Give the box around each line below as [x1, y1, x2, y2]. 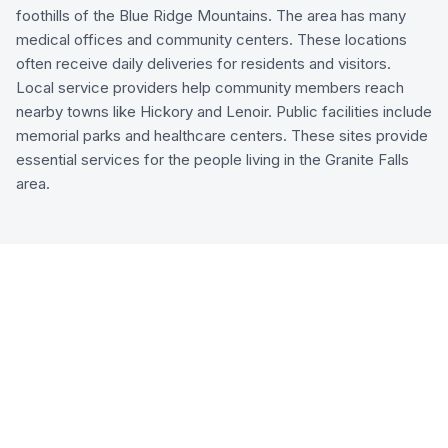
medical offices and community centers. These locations [16, 30, 407, 49]
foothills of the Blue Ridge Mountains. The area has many [16, 6, 406, 25]
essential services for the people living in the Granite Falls [16, 150, 409, 169]
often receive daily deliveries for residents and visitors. [16, 54, 391, 73]
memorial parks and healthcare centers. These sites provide [16, 126, 428, 145]
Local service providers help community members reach [16, 78, 404, 97]
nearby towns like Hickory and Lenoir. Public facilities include [16, 102, 432, 121]
